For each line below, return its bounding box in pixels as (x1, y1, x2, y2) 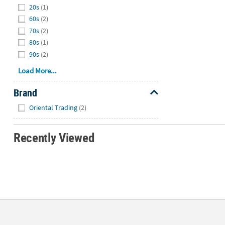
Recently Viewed (13, 129, 94, 146)
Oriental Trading (29, 102, 78, 112)
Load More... (18, 66, 57, 76)
